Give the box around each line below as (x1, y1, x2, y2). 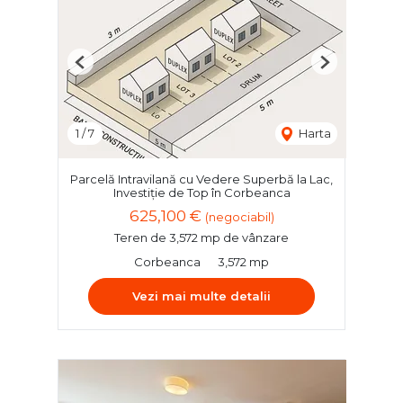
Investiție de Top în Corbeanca (112, 185, 291, 201)
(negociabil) (204, 210, 274, 225)
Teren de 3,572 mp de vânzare (114, 230, 289, 246)
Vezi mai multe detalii (132, 289, 271, 304)
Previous (79, 61, 130, 76)
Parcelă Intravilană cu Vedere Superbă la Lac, (70, 172, 333, 187)
